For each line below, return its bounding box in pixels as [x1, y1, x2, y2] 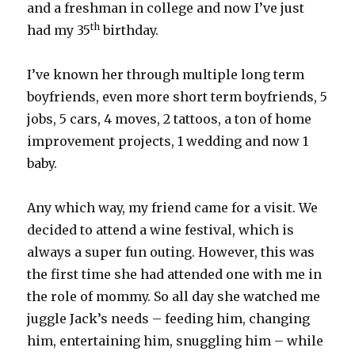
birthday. [100, 22, 159, 39]
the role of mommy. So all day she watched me [27, 288, 321, 305]
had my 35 [27, 22, 91, 39]
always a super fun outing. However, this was [27, 244, 315, 261]
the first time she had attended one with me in [27, 266, 323, 283]
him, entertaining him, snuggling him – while [27, 333, 324, 349]
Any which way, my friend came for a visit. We [27, 200, 319, 216]
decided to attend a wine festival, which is [27, 222, 295, 239]
